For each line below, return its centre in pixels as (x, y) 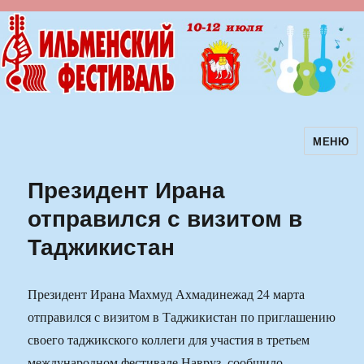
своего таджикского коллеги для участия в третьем (169, 340)
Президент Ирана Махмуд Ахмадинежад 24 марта (167, 294)
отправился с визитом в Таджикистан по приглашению (182, 317)
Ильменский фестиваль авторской (169, 152)
